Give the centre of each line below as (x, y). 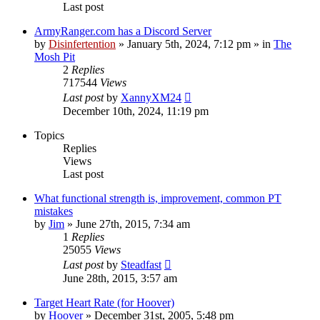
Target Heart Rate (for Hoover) (104, 302)
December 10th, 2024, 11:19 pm (136, 111)
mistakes (54, 211)
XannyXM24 (151, 97)
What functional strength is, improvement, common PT (158, 198)
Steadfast (141, 264)
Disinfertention (82, 44)
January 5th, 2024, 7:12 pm (189, 44)
